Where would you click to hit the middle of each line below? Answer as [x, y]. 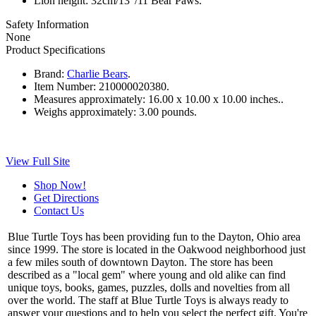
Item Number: [65, 86]
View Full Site [38, 161]
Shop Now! [60, 185]
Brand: [49, 73]
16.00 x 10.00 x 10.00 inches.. [216, 99]
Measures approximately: [90, 99]
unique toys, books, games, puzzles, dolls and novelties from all [149, 287]
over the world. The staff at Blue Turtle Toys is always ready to [148, 300]
